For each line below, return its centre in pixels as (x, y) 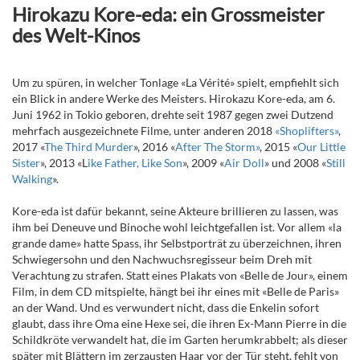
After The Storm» (217, 147)
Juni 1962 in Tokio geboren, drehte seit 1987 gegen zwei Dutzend (173, 115)
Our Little (321, 147)
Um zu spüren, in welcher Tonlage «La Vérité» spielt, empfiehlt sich (176, 83)
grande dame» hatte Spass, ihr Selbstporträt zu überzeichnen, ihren (177, 243)
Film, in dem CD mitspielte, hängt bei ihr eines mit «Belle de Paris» (176, 292)
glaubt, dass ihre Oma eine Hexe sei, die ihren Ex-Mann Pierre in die (179, 324)
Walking (32, 179)
